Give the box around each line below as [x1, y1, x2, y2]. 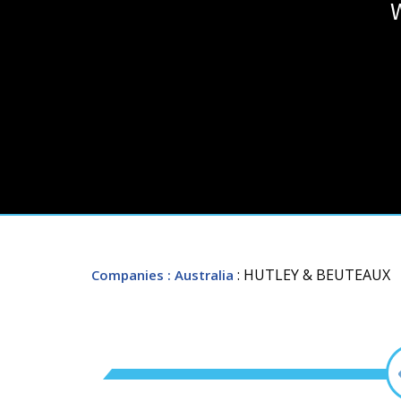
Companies [91, 265, 164, 284]
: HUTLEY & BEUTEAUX [237, 264, 390, 285]
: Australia [167, 265, 234, 284]
